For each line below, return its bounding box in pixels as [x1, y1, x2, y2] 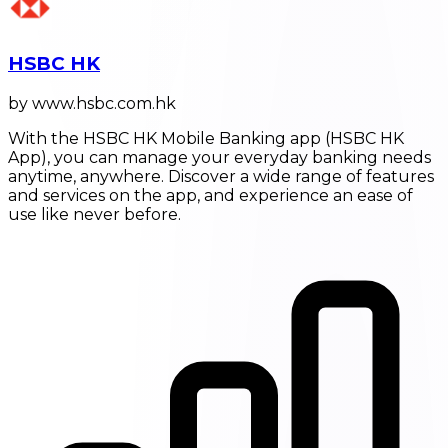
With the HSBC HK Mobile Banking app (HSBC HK [8, 128, 404, 148]
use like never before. [8, 204, 181, 224]
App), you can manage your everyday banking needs [8, 147, 431, 167]
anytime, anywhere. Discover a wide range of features [8, 166, 434, 186]
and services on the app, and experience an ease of [8, 185, 413, 205]
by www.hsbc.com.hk [8, 93, 176, 113]
